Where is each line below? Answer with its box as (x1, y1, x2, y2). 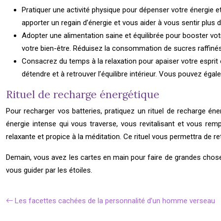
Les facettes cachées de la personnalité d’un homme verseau (15, 196, 215, 205)
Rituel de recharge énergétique (6, 88, 159, 101)
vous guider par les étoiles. (6, 166, 92, 175)
